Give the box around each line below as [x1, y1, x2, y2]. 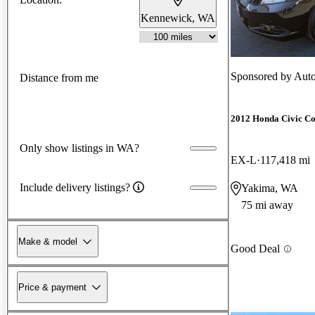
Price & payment [18, 281, 86, 292]
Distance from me [20, 72, 98, 84]
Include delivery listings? [20, 181, 130, 193]
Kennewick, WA [141, 11, 215, 24]
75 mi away [241, 199, 293, 212]
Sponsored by [231, 70, 294, 82]
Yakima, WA [241, 182, 298, 195]
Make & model [18, 236, 77, 247]
